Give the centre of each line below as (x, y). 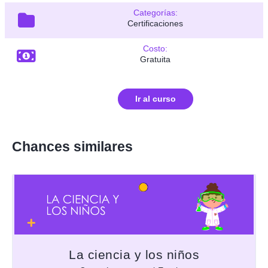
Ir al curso (155, 99)
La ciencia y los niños (134, 255)
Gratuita (156, 60)
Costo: (156, 49)
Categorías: (155, 13)
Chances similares (72, 147)
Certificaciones (156, 24)
